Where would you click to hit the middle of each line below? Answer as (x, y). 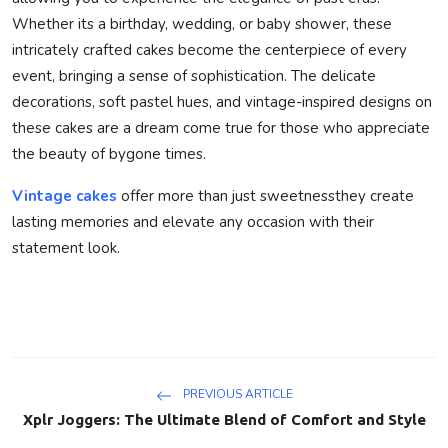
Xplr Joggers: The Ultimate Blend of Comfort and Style (224, 419)
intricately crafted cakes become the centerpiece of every (209, 49)
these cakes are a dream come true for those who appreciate (221, 127)
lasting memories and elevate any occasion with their (193, 221)
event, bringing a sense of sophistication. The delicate (194, 75)
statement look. (66, 247)
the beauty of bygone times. (109, 153)
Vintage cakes (64, 195)
